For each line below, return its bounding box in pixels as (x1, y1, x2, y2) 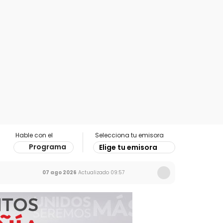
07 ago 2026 (42, 169, 77, 176)
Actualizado (77, 169, 109, 176)
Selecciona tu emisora (95, 131, 164, 139)
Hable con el (15, 131, 53, 139)
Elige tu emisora (99, 142, 157, 152)
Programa (29, 142, 66, 152)
